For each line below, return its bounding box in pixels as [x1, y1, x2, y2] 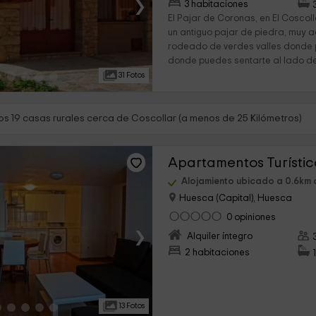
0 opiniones [226, 212, 276, 223]
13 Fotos [117, 302, 145, 310]
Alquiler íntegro [187, 231, 253, 242]
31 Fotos [117, 71, 145, 79]
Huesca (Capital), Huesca [177, 193, 293, 204]
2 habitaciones [185, 248, 250, 258]
